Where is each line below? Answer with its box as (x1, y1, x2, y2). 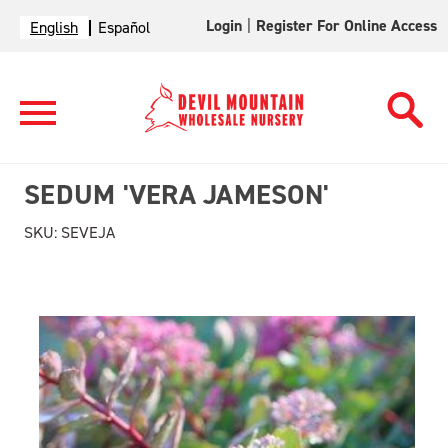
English (30, 17, 78, 38)
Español (98, 17, 150, 38)
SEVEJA (57, 222, 115, 243)
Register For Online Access (256, 15, 438, 36)
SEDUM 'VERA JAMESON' (24, 176, 329, 213)
